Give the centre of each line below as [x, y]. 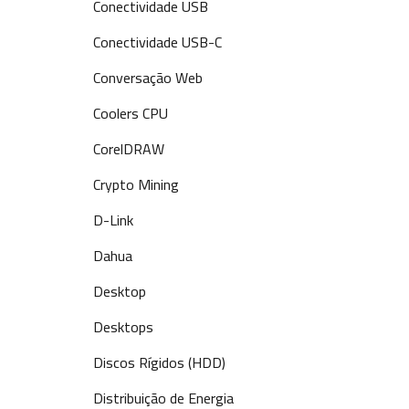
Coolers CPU [131, 113]
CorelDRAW [129, 149]
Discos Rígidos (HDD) [159, 362]
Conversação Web [148, 78]
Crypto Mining [136, 184]
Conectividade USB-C [157, 42]
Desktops [123, 327]
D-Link [113, 220]
